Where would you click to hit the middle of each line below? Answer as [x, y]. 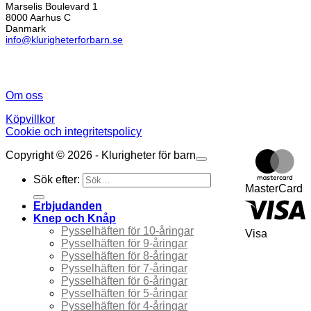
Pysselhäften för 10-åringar [127, 231]
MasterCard [274, 188]
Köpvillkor [30, 119]
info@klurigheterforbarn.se [64, 40]
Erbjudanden [68, 206]
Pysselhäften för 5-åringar [124, 294]
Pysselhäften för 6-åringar [124, 281]
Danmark [26, 29]
